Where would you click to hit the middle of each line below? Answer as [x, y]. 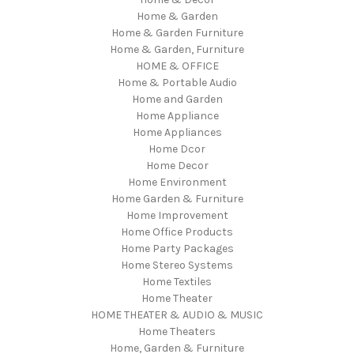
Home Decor [177, 165]
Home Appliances [177, 132]
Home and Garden [177, 99]
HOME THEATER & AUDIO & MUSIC [177, 314]
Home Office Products [177, 232]
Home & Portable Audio [177, 82]
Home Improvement [177, 215]
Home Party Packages [177, 248]
